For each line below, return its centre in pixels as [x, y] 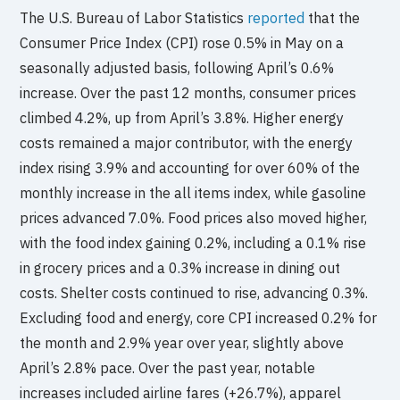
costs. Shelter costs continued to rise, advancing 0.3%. [194, 292]
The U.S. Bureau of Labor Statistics [134, 17]
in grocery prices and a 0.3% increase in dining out [180, 267]
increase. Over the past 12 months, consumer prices [188, 92]
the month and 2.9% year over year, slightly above [182, 342]
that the [333, 17]
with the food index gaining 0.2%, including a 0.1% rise [193, 242]
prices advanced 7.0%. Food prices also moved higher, [194, 217]
